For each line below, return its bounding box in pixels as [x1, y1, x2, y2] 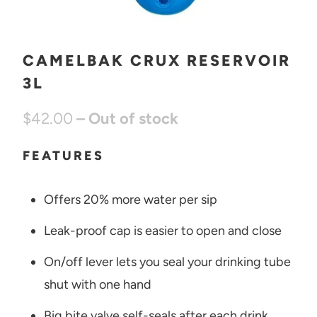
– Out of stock [76, 109, 178, 129]
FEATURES [22, 148, 104, 164]
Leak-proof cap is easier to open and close [43, 222, 282, 238]
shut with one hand [43, 276, 151, 292]
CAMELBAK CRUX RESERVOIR [22, 51, 291, 70]
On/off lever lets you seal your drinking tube [43, 253, 291, 270]
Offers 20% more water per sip [43, 191, 217, 207]
